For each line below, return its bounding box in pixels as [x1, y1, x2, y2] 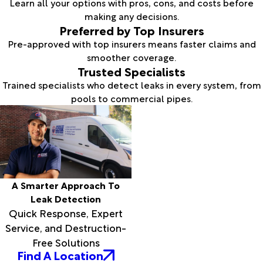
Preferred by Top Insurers [59, 21, 204, 39]
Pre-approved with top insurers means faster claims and [7, 36, 256, 50]
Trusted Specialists [77, 62, 186, 80]
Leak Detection [31, 191, 101, 205]
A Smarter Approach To [12, 177, 120, 192]
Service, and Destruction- [5, 219, 126, 235]
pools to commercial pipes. [70, 90, 193, 105]
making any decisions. [84, 8, 179, 23]
